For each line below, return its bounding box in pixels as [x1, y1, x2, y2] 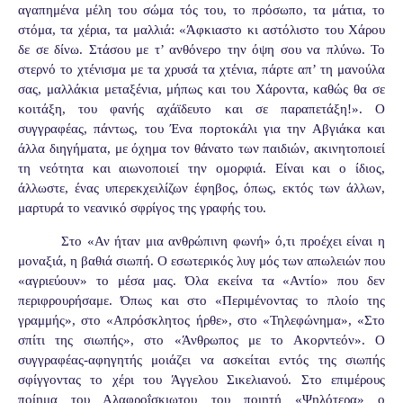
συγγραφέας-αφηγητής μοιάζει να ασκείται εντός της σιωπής [18, 352, 385, 367]
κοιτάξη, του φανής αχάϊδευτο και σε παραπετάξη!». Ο [18, 101, 385, 116]
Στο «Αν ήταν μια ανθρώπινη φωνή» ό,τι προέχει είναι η [61, 233, 385, 248]
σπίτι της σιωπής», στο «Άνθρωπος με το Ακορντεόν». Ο [18, 332, 385, 347]
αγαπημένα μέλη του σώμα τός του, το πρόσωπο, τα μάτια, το [18, 2, 385, 17]
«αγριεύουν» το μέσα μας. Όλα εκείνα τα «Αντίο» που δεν [18, 273, 385, 288]
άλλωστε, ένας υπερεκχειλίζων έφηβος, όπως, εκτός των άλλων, [18, 180, 385, 195]
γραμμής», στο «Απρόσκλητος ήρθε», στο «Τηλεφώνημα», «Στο [18, 312, 385, 327]
